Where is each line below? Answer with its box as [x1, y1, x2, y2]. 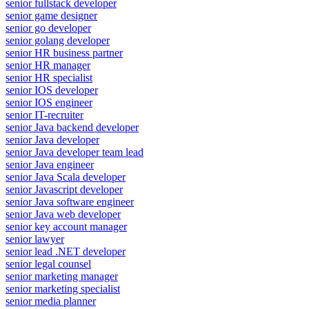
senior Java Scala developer [6, 170, 126, 183]
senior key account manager [6, 220, 127, 232]
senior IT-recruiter [6, 108, 83, 121]
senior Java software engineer [6, 195, 134, 208]
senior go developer [6, 21, 91, 34]
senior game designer [6, 9, 97, 21]
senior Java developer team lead [6, 146, 143, 158]
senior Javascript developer [6, 183, 123, 195]
